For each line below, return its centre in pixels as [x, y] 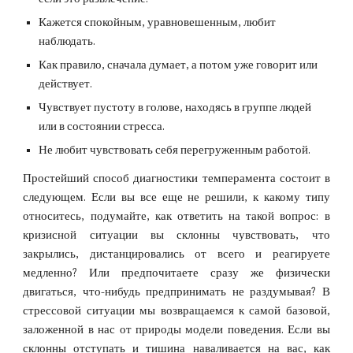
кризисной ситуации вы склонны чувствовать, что [176, 235]
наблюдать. [67, 41]
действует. [66, 84]
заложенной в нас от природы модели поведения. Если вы [176, 330]
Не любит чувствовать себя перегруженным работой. [175, 150]
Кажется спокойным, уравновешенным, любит [158, 22]
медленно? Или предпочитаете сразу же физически [176, 273]
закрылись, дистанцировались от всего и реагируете [176, 254]
